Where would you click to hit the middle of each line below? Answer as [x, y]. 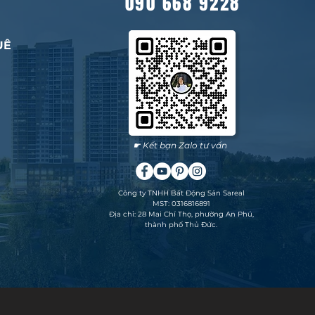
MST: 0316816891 [181, 204]
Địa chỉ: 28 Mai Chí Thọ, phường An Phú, [181, 214]
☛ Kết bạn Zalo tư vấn [180, 145]
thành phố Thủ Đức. [181, 225]
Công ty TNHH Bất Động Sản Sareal [181, 193]
